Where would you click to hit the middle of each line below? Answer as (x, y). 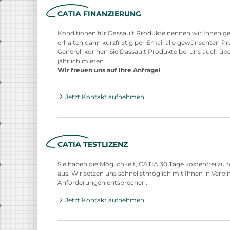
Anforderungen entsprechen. (102, 182)
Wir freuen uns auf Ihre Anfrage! (109, 70)
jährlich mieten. (82, 61)
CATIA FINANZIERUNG (99, 14)
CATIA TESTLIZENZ (93, 145)
